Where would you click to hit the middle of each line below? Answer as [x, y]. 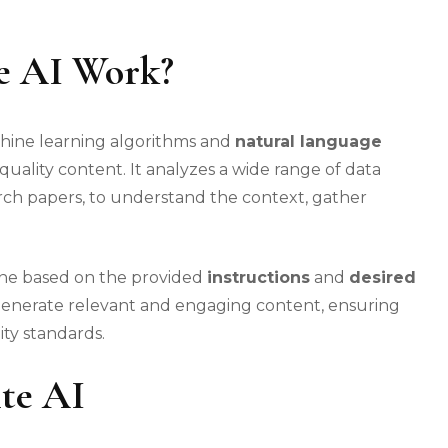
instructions [258, 278]
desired [382, 278]
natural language [308, 142]
